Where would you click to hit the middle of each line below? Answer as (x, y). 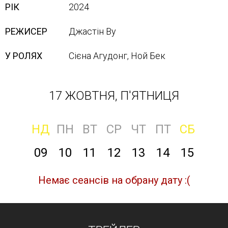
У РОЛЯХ (24, 56)
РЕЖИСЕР (26, 31)
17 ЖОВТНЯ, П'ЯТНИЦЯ (114, 96)
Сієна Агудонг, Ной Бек (117, 56)
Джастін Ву (92, 31)
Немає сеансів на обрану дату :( (114, 180)
